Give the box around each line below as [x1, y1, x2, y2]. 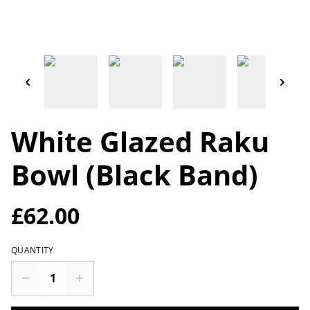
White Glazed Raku [11, 122, 269, 161]
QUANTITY [11, 244, 54, 256]
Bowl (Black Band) [11, 156, 258, 194]
